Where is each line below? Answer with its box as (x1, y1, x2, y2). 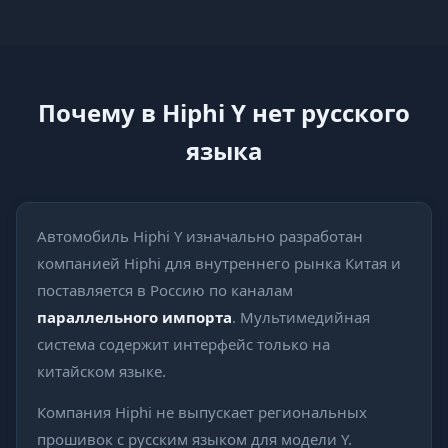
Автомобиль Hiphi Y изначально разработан (37, 226, 363, 246)
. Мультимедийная (232, 307, 370, 327)
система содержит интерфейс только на (37, 334, 330, 354)
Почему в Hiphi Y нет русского (38, 96, 410, 129)
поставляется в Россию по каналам (37, 280, 293, 300)
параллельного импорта (37, 307, 232, 327)
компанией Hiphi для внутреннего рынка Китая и (37, 253, 401, 273)
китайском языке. (37, 361, 166, 381)
